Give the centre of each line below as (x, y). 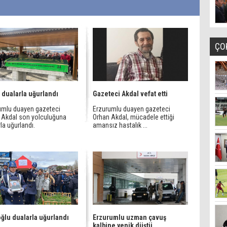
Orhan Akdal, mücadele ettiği (134, 117)
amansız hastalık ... (120, 125)
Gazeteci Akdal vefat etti (130, 94)
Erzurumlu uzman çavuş (129, 217)
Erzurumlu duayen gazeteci (131, 109)
